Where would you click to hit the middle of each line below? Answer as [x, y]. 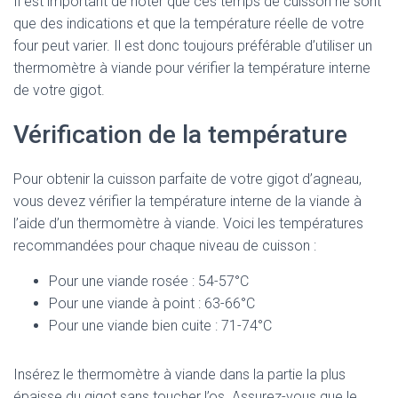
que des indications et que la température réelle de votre [189, 24]
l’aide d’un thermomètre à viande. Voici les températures [188, 223]
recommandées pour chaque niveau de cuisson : [165, 246]
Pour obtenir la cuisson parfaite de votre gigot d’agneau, [187, 179]
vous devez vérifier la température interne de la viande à [187, 201]
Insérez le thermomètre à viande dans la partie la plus [179, 374]
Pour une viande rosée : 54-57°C [149, 281]
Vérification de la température [180, 135]
